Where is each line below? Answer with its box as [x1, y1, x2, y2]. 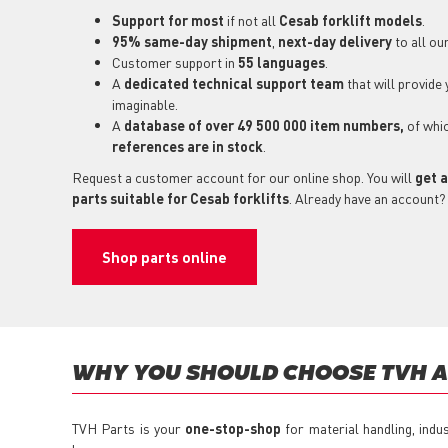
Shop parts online [102, 247, 227, 268]
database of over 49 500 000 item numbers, [124, 116, 404, 135]
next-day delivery [275, 32, 392, 51]
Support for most [112, 11, 224, 30]
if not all [224, 11, 279, 30]
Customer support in [112, 53, 235, 72]
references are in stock [112, 137, 263, 156]
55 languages [235, 53, 325, 72]
